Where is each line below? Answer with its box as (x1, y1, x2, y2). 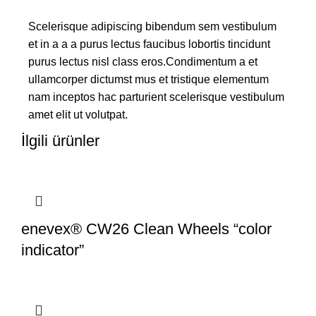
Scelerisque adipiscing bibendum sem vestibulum (28, 20, 276, 33)
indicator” (21, 241, 84, 260)
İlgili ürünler (21, 132, 99, 150)
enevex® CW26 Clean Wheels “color (21, 220, 272, 238)
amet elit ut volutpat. (28, 109, 128, 121)
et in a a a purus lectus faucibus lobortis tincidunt (28, 38, 270, 51)
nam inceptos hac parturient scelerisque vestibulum (28, 91, 284, 104)
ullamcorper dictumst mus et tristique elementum (28, 73, 269, 86)
